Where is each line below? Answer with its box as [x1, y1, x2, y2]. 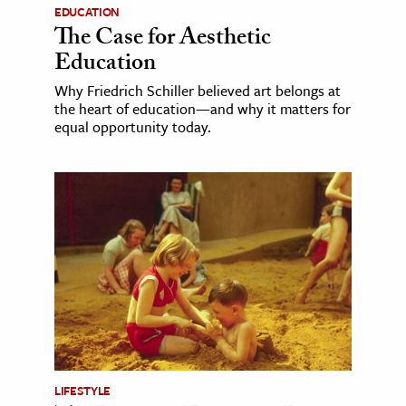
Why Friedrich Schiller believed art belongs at [54, 80, 341, 102]
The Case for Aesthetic [54, 20, 271, 61]
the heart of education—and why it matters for [54, 98, 351, 121]
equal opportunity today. [54, 116, 211, 139]
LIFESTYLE [54, 381, 111, 400]
